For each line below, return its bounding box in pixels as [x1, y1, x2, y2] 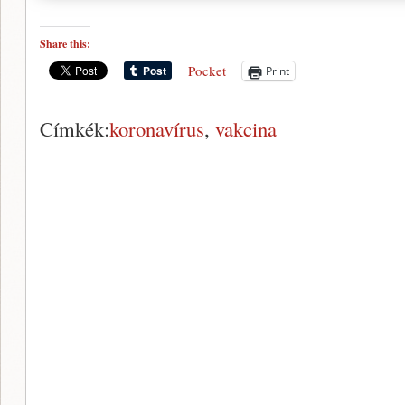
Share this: [40, 36, 90, 52]
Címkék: [40, 115, 109, 143]
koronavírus [109, 115, 204, 143]
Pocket [188, 61, 226, 80]
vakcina [215, 115, 277, 143]
